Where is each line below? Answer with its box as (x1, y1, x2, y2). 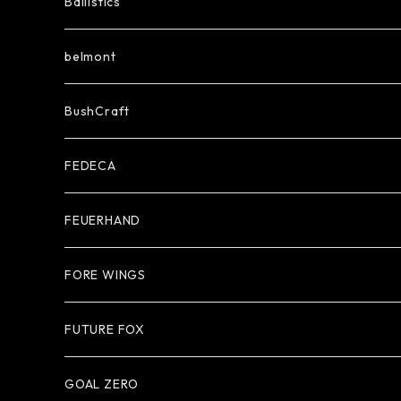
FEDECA (64, 158, 116, 174)
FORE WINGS (64, 267, 146, 283)
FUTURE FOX (64, 321, 145, 337)
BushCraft (64, 103, 131, 119)
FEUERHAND (64, 212, 141, 228)
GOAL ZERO (64, 376, 140, 392)
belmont (64, 48, 116, 64)
